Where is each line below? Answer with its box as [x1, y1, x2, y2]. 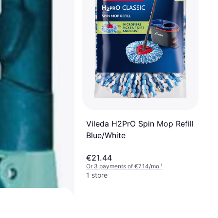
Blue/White [86, 130, 126, 140]
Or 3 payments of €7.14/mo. [86, 163, 161, 170]
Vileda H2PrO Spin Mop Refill [86, 118, 194, 128]
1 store [86, 171, 108, 179]
